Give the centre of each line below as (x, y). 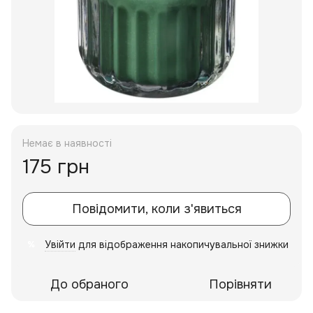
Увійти (60, 245)
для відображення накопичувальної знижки (182, 245)
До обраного (89, 285)
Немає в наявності (67, 144)
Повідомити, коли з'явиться (156, 209)
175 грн (56, 167)
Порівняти (240, 285)
